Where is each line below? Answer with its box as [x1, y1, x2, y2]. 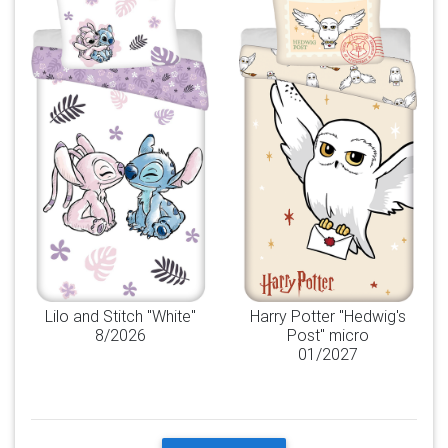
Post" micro [287, 324, 369, 345]
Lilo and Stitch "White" [44, 305, 196, 326]
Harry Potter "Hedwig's [250, 305, 406, 326]
